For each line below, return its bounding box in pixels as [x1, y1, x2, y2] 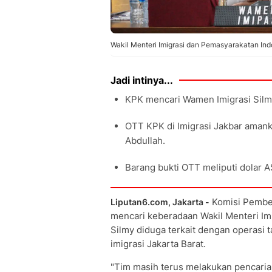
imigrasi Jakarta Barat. [110, 238, 206, 250]
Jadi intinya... [110, 74, 173, 86]
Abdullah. [125, 135, 165, 146]
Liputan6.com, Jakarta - [110, 197, 209, 207]
